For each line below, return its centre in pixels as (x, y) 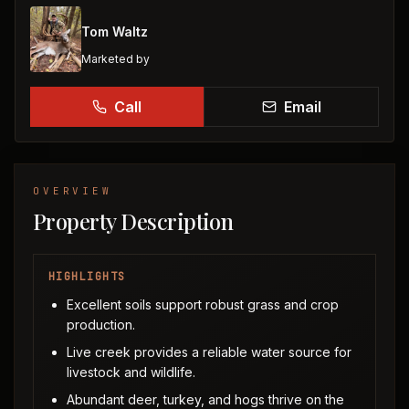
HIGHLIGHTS (87, 277)
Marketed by (115, 59)
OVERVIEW (73, 191)
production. (101, 325)
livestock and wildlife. (131, 372)
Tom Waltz (115, 31)
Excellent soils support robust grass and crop (203, 304)
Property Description (133, 221)
